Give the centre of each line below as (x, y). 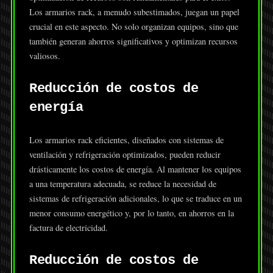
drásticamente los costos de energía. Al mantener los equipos (135, 169)
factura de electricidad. (68, 228)
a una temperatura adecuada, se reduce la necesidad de (122, 184)
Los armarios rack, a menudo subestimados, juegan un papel (134, 12)
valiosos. (44, 56)
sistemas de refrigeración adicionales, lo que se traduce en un (135, 199)
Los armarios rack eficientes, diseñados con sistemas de (126, 140)
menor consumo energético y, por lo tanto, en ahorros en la (131, 213)
